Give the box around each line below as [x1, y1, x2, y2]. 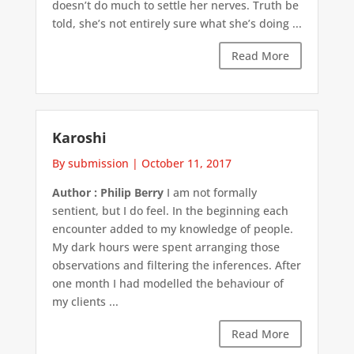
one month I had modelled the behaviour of [51, 276, 284, 292]
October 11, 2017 [141, 156, 232, 171]
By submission [51, 156, 129, 171]
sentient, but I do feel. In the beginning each [51, 203, 288, 219]
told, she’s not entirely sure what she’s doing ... [51, 15, 302, 31]
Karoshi [51, 128, 107, 148]
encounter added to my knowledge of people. [51, 221, 293, 237]
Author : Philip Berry [51, 185, 164, 201]
